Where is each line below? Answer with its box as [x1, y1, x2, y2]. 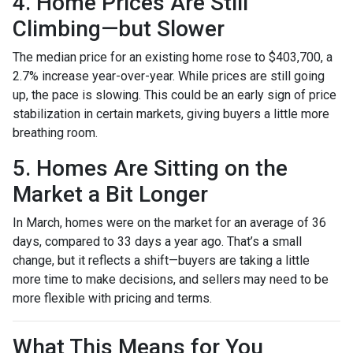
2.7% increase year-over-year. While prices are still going [13, 68, 325, 84]
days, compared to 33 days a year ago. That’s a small [13, 233, 302, 249]
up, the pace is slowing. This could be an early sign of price [13, 87, 336, 102]
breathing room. [13, 124, 98, 140]
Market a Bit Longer [13, 180, 208, 207]
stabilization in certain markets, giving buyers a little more [13, 106, 329, 121]
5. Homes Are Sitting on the [13, 154, 288, 181]
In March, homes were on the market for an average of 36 [13, 214, 326, 230]
